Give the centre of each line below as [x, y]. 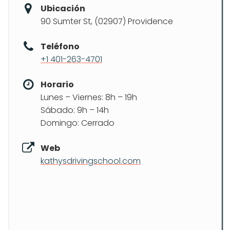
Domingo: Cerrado [78, 123]
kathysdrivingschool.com [91, 161]
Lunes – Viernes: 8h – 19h [89, 97]
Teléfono [60, 46]
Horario [57, 84]
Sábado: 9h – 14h [75, 110]
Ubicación [63, 8]
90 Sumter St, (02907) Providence [107, 21]
